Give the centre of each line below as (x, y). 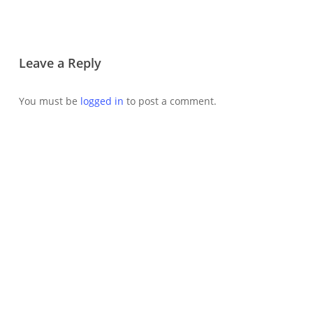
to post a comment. (170, 101)
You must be (49, 101)
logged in (102, 101)
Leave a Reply (60, 63)
